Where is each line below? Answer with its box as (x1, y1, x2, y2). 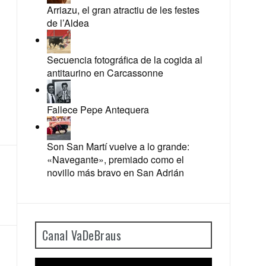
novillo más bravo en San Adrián (46, 166, 184, 179)
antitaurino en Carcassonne (46, 66, 163, 80)
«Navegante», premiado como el (46, 153, 184, 166)
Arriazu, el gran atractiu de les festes (46, 3, 199, 17)
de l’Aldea (46, 16, 89, 30)
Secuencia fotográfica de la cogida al (46, 53, 202, 66)
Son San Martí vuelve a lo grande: (46, 140, 189, 153)
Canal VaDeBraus (42, 226, 121, 244)
